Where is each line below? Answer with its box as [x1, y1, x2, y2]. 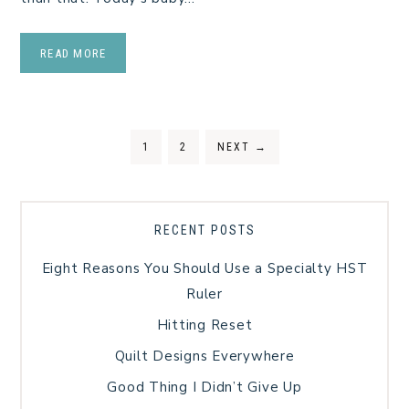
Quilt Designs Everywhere [114, 347, 295, 366]
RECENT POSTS [153, 223, 256, 238]
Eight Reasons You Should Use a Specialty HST [41, 259, 368, 278]
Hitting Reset [156, 316, 253, 335]
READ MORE [40, 47, 107, 61]
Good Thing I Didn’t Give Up [107, 378, 302, 397]
